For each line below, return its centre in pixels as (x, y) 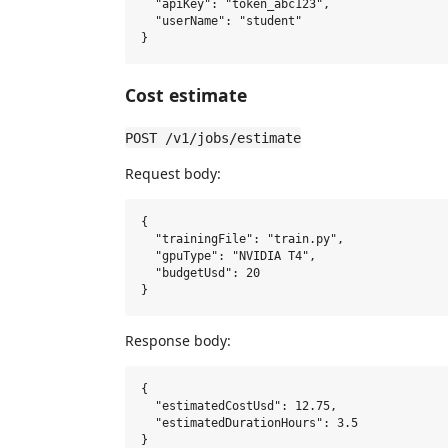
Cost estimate (186, 95)
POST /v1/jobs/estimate (213, 137)
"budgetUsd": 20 (200, 273)
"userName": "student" (221, 21)
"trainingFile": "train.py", (242, 239)
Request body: (173, 173)
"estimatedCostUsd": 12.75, (239, 406)
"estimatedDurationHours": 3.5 (249, 423)
